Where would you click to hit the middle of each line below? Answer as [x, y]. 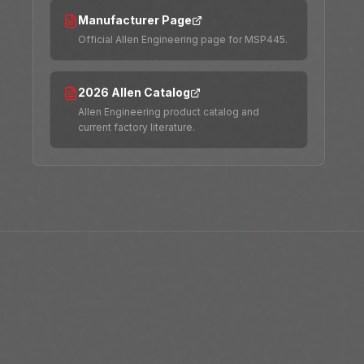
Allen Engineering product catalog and [169, 112]
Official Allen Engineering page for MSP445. [183, 40]
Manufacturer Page [135, 20]
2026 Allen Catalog [134, 93]
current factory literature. [136, 128]
